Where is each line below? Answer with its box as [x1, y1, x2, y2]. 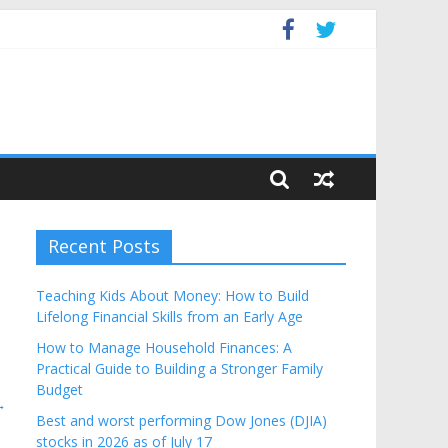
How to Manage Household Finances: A [36, 338, 292, 358]
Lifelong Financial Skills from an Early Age [36, 307, 303, 327]
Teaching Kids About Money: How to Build [36, 286, 309, 306]
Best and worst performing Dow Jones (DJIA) [36, 411, 327, 431]
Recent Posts [48, 234, 160, 259]
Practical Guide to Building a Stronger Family [36, 359, 323, 379]
